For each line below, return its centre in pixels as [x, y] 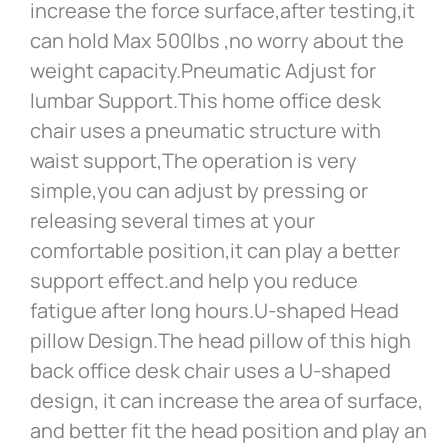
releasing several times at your [172, 221]
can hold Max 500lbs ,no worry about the [217, 41]
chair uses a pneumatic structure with [205, 131]
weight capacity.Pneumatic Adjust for [203, 71]
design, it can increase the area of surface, [226, 401]
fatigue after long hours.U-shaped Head [214, 311]
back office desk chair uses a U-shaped [210, 371]
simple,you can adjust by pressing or [199, 191]
